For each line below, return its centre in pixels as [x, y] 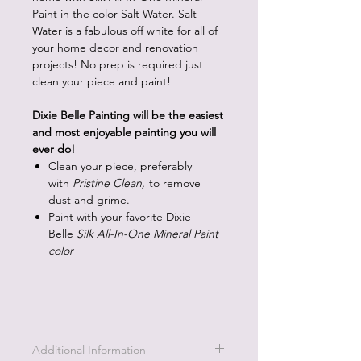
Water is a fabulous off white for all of [125, 31]
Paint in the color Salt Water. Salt [114, 14]
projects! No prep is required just [118, 64]
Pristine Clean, [109, 183]
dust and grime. [89, 200]
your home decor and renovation [115, 48]
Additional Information [89, 350]
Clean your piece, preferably [120, 166]
